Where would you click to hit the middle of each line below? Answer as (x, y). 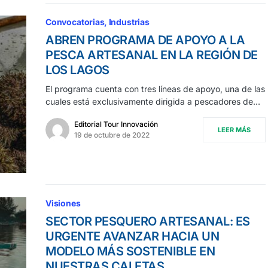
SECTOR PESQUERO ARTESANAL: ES (148, 222)
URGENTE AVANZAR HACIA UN (132, 237)
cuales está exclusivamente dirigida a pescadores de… (153, 101)
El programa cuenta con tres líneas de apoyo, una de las (155, 89)
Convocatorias (75, 22)
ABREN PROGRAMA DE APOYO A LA (145, 40)
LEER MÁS (234, 130)
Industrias (129, 22)
